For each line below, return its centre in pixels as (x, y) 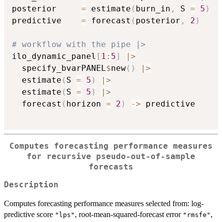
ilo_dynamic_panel (54, 56)
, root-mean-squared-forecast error (129, 215)
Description (31, 185)
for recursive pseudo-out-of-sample (111, 156)
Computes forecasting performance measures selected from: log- (104, 204)
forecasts (111, 167)
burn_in (153, 8)
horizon (86, 104)
